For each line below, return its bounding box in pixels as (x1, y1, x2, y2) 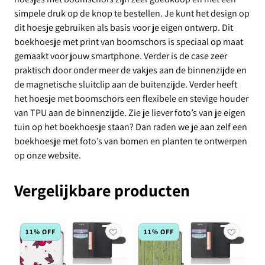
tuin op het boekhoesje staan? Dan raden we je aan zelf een (14, 121, 247, 133)
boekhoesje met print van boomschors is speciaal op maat (14, 35, 243, 48)
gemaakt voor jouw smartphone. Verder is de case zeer (14, 50, 227, 62)
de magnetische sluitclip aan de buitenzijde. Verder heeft (14, 78, 237, 91)
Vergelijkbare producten (14, 179, 190, 201)
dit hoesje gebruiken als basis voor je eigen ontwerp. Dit (14, 21, 233, 34)
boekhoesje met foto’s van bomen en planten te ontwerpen (14, 135, 247, 147)
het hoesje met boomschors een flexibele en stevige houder (14, 92, 248, 105)
